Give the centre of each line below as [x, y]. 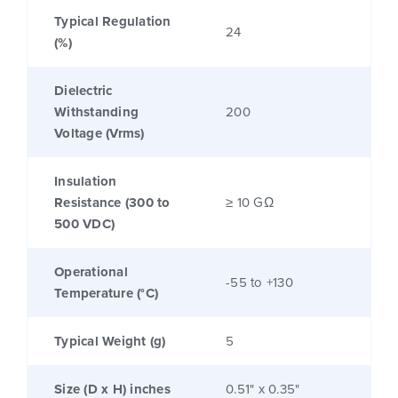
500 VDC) [84, 224]
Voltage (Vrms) [99, 134]
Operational [91, 272]
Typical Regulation [113, 22]
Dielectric [84, 91]
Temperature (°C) [106, 294]
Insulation [86, 182]
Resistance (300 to [112, 203]
